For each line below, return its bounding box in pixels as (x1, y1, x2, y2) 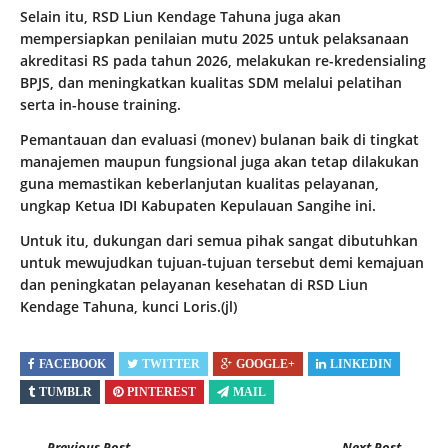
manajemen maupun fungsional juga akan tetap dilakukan (20, 152, 419, 172)
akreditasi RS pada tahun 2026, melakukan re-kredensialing (20, 51, 426, 71)
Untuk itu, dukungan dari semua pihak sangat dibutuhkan (20, 231, 418, 251)
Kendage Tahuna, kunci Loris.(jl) (20, 297, 237, 317)
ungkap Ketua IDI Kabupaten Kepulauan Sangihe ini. (20, 196, 376, 216)
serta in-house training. (20, 95, 181, 115)
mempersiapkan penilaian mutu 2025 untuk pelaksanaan (20, 29, 409, 49)
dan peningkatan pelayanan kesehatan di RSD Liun (20, 275, 368, 295)
